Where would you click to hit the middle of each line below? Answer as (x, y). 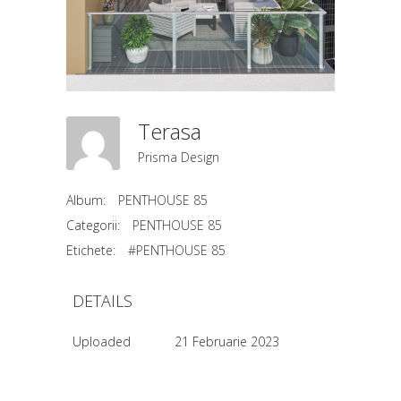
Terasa (175, 131)
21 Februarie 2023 (227, 341)
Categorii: (93, 225)
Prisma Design (179, 158)
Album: (86, 200)
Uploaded (102, 341)
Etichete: (91, 250)
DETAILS (102, 301)
